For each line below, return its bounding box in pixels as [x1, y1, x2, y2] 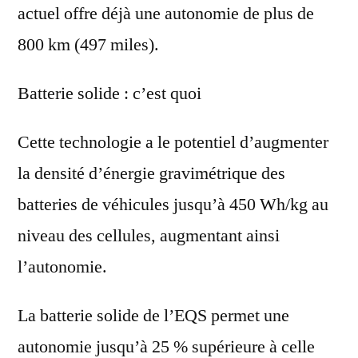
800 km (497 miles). [18, 34, 163, 57]
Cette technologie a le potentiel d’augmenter [18, 131, 328, 154]
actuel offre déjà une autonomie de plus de [18, 2, 314, 26]
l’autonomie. [18, 256, 107, 279]
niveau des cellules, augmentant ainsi [18, 225, 280, 248]
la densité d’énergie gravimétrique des [18, 162, 285, 185]
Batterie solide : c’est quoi [18, 82, 201, 105]
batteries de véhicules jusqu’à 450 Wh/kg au [18, 193, 328, 217]
